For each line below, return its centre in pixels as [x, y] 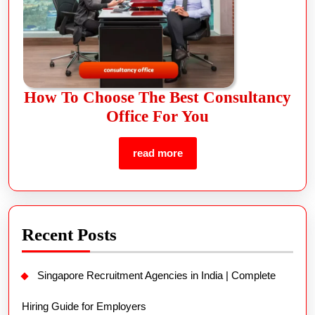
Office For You [157, 116]
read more [157, 153]
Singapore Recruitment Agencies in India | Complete [156, 275]
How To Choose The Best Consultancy [157, 97]
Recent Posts [69, 234]
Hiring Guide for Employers [84, 306]
